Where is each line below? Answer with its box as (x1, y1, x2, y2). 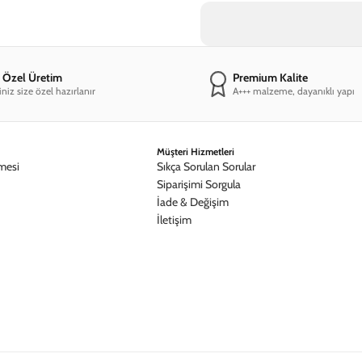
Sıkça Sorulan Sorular (157, 158, 255, 174)
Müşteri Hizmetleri (157, 145, 234, 158)
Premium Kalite (232, 69, 308, 85)
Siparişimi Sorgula (157, 176, 241, 192)
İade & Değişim (157, 194, 229, 209)
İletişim (157, 212, 192, 227)
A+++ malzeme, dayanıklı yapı (232, 84, 355, 97)
